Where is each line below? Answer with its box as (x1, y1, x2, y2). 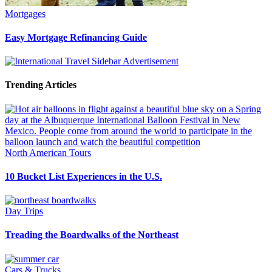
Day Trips (5, 206, 43, 217)
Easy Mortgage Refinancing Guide (5, 32, 147, 42)
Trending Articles (5, 80, 76, 90)
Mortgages (5, 8, 46, 19)
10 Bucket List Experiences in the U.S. (5, 171, 162, 182)
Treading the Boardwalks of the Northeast (5, 229, 178, 240)
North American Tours (5, 147, 91, 158)
